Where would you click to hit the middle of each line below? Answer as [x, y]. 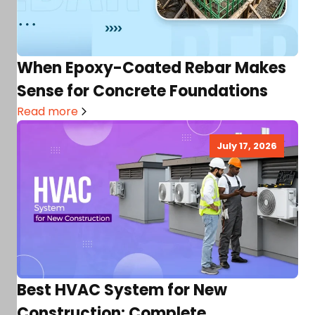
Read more [47, 111]
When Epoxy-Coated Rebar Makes [152, 67]
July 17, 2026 [247, 146]
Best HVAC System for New [122, 290]
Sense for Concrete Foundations [142, 91]
